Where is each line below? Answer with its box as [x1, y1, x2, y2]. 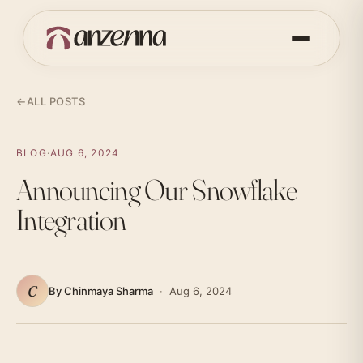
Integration [16, 202, 126, 237]
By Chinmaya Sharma [49, 284, 153, 297]
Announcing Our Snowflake [16, 172, 297, 207]
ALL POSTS [26, 95, 86, 108]
